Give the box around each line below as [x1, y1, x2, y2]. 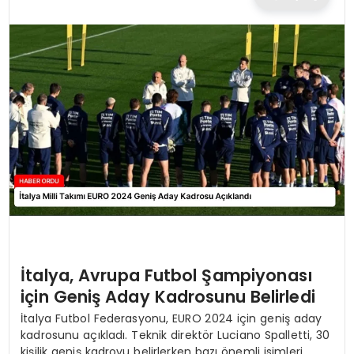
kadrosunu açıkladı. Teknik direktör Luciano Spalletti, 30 [21, 326, 330, 343]
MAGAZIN [11, 96, 70, 115]
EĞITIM [11, 48, 52, 67]
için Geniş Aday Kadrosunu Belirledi [21, 284, 315, 308]
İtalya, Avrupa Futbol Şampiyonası [21, 263, 313, 287]
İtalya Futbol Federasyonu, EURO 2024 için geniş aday [21, 310, 322, 326]
